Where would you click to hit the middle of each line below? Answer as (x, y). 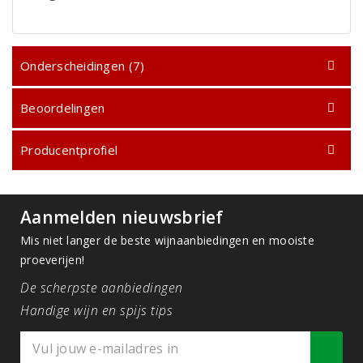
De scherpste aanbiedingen (102, 288)
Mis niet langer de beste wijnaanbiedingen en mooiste (167, 240)
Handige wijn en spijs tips (96, 310)
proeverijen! (53, 260)
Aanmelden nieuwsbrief (122, 217)
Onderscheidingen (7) (83, 66)
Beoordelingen (63, 108)
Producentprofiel (69, 150)
